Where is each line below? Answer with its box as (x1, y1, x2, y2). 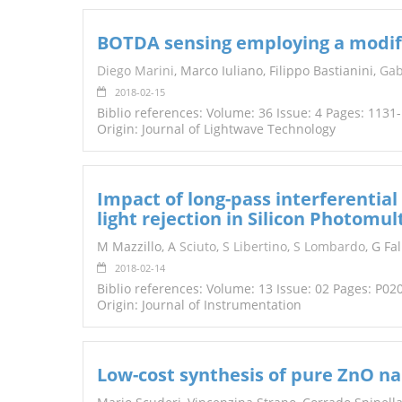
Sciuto (179, 238, 216, 256)
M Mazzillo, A (97, 238, 179, 256)
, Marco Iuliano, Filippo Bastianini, (174, 62, 380, 80)
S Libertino (223, 238, 287, 256)
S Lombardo (293, 238, 365, 256)
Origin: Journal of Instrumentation (97, 296, 301, 314)
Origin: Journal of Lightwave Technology (97, 120, 336, 138)
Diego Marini (97, 62, 174, 80)
